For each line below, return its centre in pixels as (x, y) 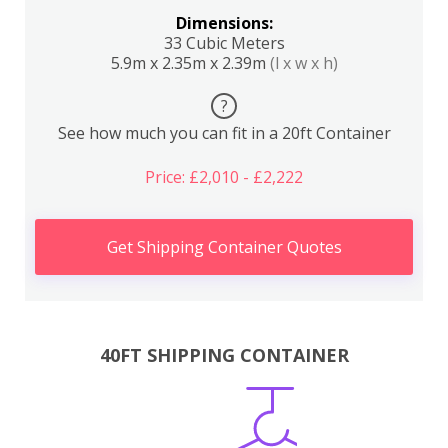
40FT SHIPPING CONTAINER (224, 355)
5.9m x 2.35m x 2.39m (190, 62)
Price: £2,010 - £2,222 (224, 176)
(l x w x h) (303, 62)
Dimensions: (224, 22)
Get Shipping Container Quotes (224, 246)
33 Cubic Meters (224, 42)
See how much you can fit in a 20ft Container (224, 132)
